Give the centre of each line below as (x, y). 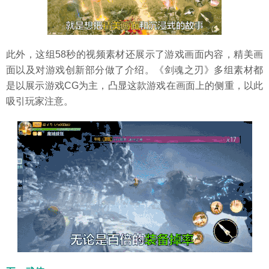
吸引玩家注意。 (40, 101)
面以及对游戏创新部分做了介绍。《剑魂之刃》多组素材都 (134, 70)
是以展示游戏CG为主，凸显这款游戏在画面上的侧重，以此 (134, 85)
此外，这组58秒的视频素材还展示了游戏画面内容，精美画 (134, 54)
